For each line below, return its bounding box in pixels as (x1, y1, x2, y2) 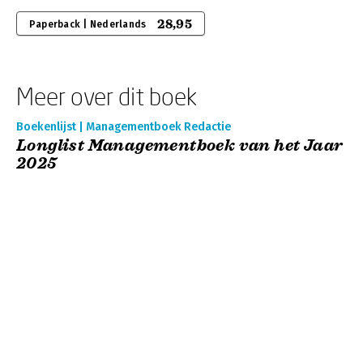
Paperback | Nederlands (29, 19, 147, 30)
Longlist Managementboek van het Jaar (16, 135, 344, 156)
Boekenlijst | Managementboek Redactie (16, 120, 231, 134)
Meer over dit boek (16, 82, 197, 110)
